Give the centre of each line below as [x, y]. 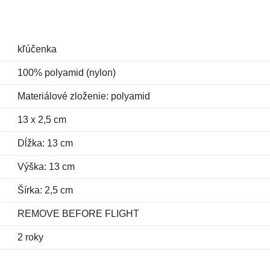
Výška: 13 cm [46, 167]
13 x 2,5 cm [42, 120]
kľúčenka [37, 49]
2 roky [30, 237]
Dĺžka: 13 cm [45, 143]
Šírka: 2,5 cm [45, 190]
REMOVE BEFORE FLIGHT [78, 214]
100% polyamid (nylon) [66, 73]
